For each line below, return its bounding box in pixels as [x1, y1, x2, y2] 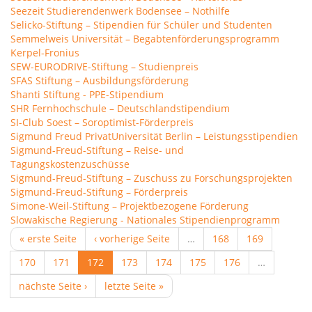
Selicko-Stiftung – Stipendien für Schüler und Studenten [10, 18, 272, 31]
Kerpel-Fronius [10, 46, 79, 59]
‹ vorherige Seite [94, 232, 170, 245]
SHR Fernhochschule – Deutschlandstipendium [10, 102, 230, 115]
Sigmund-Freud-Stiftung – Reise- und [10, 143, 184, 157]
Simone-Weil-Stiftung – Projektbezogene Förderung [10, 199, 249, 212]
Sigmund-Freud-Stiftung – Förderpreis [10, 185, 188, 198]
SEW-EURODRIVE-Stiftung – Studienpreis [10, 60, 198, 73]
